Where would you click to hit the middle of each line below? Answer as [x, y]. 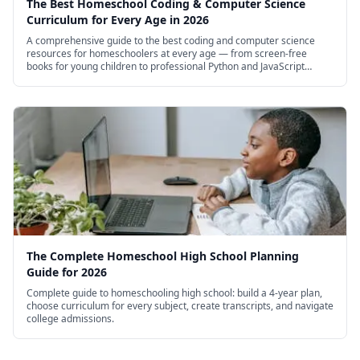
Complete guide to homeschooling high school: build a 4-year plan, [174, 293]
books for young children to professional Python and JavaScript [166, 67]
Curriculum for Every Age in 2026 [118, 20]
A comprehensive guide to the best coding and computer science [171, 41]
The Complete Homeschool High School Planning [163, 256]
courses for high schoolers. [87, 80]
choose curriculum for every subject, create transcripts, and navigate [180, 306]
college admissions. [70, 319]
